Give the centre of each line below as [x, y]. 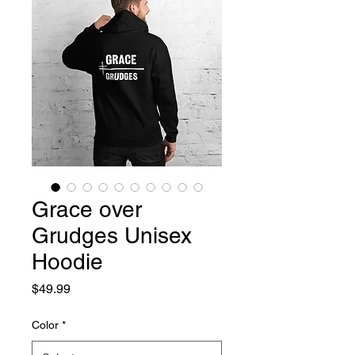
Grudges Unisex [112, 235]
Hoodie [67, 261]
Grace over [87, 209]
